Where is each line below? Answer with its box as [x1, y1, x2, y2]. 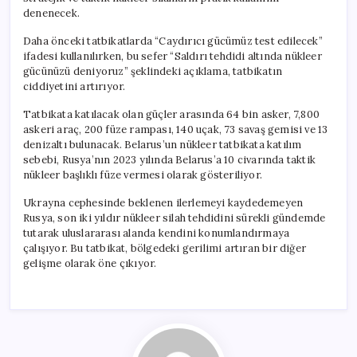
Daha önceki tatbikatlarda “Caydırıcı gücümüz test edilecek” [23, 33, 323, 48]
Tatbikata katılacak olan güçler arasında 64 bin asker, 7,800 [23, 107, 320, 121]
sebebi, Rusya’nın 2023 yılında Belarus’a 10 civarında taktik [23, 152, 316, 167]
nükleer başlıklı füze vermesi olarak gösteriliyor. [23, 167, 262, 182]
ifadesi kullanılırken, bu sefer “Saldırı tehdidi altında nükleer [23, 49, 322, 63]
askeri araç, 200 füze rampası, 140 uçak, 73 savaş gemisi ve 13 [23, 122, 328, 136]
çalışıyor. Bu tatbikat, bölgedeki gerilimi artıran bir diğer [23, 241, 306, 255]
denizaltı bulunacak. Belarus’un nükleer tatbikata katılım [23, 137, 302, 151]
